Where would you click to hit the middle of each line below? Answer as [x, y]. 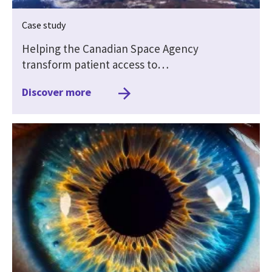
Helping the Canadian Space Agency [110, 48]
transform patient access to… [95, 64]
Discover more [56, 92]
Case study [44, 25]
